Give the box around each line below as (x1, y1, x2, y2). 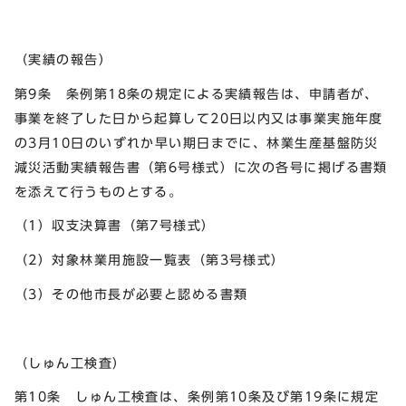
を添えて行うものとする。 (14, 184, 183, 198)
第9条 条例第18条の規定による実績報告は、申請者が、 (14, 86, 379, 101)
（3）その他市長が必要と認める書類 (14, 287, 248, 302)
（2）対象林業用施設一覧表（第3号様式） (14, 253, 285, 267)
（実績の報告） (14, 52, 113, 66)
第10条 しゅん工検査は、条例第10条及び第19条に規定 (14, 390, 380, 404)
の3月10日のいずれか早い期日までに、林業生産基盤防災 (14, 135, 379, 150)
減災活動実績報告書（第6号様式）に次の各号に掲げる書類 (14, 159, 388, 174)
